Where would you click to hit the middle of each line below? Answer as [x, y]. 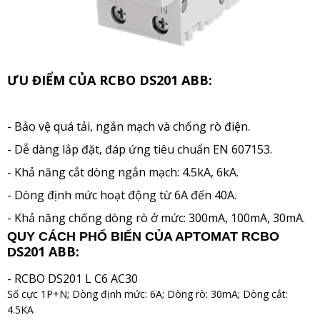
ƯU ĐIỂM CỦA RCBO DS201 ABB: [110, 80]
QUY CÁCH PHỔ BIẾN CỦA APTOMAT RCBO [143, 236]
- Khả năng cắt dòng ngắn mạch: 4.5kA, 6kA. [123, 172]
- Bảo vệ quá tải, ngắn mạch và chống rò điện [127, 126]
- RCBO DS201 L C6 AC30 [72, 279]
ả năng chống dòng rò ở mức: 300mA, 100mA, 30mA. [167, 218]
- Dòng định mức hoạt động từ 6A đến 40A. [122, 195]
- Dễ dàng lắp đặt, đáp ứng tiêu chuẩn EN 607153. [140, 149]
